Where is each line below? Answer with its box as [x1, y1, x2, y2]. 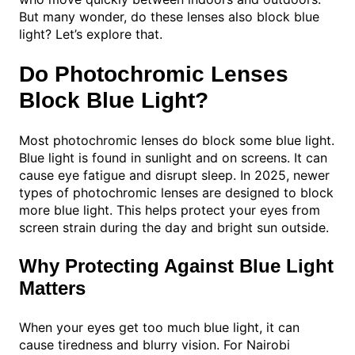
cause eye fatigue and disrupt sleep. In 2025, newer [19, 167, 330, 184]
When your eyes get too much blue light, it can [19, 319, 300, 336]
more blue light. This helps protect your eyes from [19, 202, 320, 219]
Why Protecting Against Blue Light [19, 255, 334, 277]
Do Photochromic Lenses [19, 62, 288, 87]
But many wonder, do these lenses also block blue [19, 9, 319, 25]
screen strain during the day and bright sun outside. [19, 219, 329, 236]
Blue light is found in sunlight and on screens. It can [19, 150, 327, 166]
